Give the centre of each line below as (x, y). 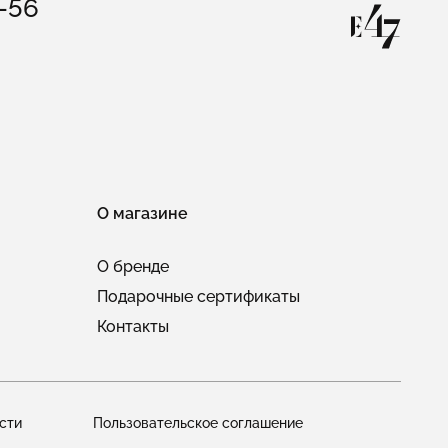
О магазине (142, 214)
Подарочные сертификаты (198, 297)
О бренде (132, 267)
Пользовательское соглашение (197, 423)
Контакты (132, 327)
